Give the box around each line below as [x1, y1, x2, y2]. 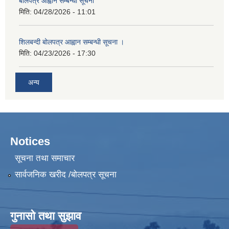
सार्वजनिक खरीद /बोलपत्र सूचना [14, 169, 117, 179]
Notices [10, 134, 50, 148]
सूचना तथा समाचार [14, 153, 75, 164]
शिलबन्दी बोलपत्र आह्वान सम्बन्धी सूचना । [19, 38, 124, 47]
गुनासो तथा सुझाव [10, 209, 81, 222]
